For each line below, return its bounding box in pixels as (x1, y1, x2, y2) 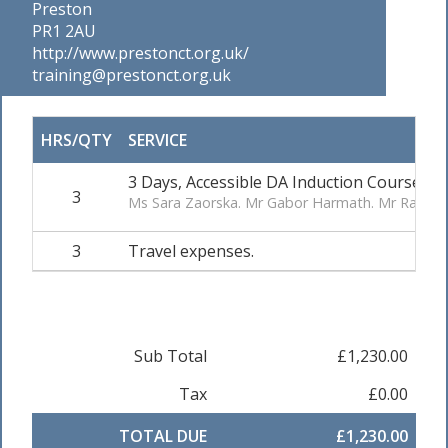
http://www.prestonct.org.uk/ (32, 41, 249, 64)
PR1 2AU (32, 19, 96, 42)
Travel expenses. (128, 239, 254, 262)
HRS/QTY (41, 128, 112, 151)
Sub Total (134, 344, 207, 367)
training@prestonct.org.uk (32, 63, 231, 86)
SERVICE (128, 128, 187, 151)
